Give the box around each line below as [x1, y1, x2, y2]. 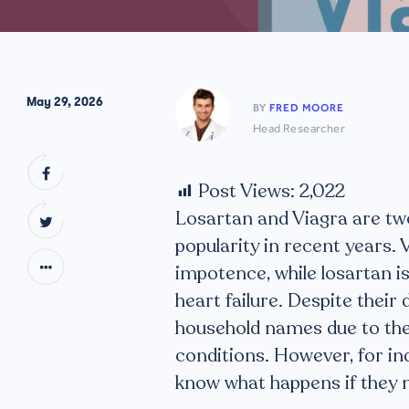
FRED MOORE [269, 100, 344, 114]
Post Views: [198, 179, 299, 204]
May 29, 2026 [26, 93, 103, 110]
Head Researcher [253, 121, 345, 135]
